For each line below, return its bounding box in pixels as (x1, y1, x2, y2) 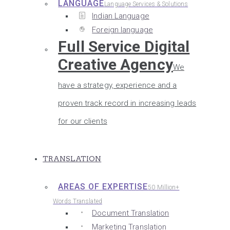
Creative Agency (58, 55, 173, 73)
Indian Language (92, 11, 149, 21)
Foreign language (92, 25, 153, 34)
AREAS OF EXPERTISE (58, 182, 148, 191)
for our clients (58, 117, 107, 126)
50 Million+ (148, 184, 180, 191)
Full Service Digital (58, 37, 190, 55)
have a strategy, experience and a (58, 81, 177, 90)
